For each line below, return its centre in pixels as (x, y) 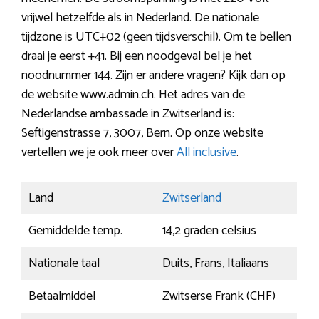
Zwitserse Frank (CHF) (219, 297)
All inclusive (206, 153)
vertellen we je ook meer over (99, 153)
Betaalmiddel (62, 297)
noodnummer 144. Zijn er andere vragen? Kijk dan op (153, 76)
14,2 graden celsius (209, 231)
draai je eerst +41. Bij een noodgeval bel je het (137, 57)
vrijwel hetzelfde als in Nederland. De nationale (140, 18)
